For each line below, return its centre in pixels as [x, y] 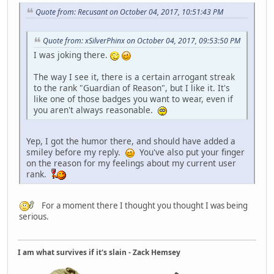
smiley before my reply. [76, 152]
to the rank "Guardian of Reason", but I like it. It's [132, 88]
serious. [34, 217]
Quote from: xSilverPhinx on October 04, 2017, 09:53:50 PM [142, 41]
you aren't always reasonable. [96, 110]
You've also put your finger [190, 152]
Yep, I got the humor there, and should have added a [131, 141]
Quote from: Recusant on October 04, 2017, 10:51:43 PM [129, 12]
